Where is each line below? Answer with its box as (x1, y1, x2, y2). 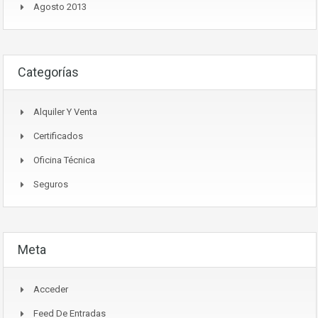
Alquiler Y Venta (33, 106, 97, 117)
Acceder (33, 283, 68, 295)
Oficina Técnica (33, 154, 95, 165)
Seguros (33, 178, 68, 190)
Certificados (33, 130, 83, 141)
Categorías (18, 64, 79, 79)
